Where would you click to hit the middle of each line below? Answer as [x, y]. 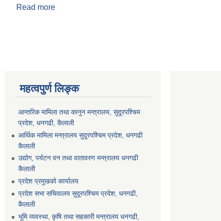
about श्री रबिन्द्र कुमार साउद [99, 7]
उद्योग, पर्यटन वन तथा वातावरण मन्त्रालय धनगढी [78, 158]
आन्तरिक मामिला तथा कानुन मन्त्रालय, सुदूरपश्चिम [79, 112]
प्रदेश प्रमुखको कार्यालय [48, 181]
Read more [36, 7]
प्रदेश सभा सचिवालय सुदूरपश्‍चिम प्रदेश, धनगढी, [78, 193]
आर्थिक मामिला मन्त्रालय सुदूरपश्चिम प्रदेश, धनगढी [80, 135]
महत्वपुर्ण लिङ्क [49, 89]
